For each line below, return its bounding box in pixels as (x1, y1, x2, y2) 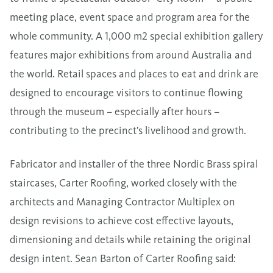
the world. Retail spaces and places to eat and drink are (10, 66, 258, 80)
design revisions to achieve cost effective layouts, (10, 213, 233, 227)
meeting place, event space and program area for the (10, 10, 250, 24)
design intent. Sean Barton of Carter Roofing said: (10, 251, 236, 265)
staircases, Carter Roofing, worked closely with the (10, 175, 237, 190)
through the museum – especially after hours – (10, 104, 219, 118)
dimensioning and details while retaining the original (10, 232, 250, 246)
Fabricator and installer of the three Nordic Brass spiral (10, 157, 258, 171)
